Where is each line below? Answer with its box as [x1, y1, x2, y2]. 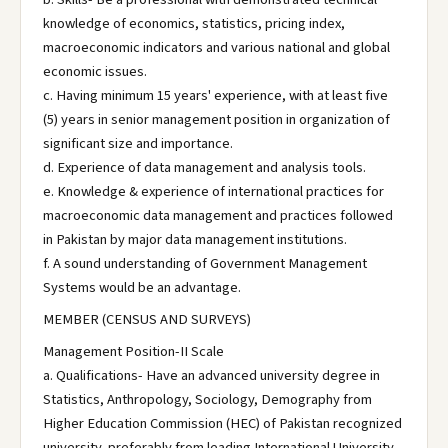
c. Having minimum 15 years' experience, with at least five [43, 85, 388, 106]
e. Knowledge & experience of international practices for [43, 181, 384, 202]
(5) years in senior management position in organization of [43, 109, 390, 130]
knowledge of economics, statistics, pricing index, [43, 13, 345, 34]
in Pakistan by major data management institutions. [43, 229, 347, 250]
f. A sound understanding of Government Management [43, 253, 367, 274]
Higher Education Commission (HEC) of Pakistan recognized [43, 413, 402, 434]
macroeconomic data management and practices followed [43, 205, 393, 226]
